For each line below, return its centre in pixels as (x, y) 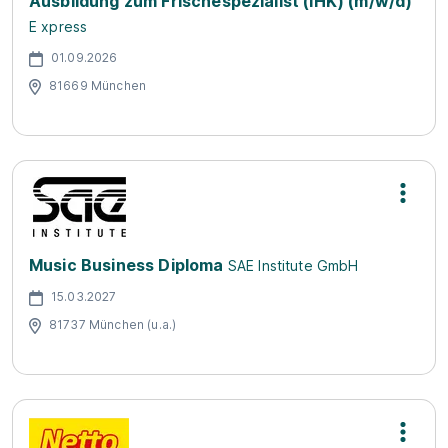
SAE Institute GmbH (293, 265)
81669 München (98, 85)
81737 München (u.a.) (113, 324)
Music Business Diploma (126, 265)
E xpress (58, 26)
